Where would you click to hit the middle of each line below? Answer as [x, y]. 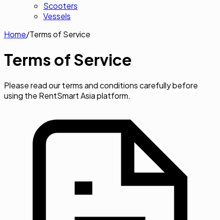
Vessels [57, 16]
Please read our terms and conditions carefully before [101, 85]
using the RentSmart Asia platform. [67, 95]
